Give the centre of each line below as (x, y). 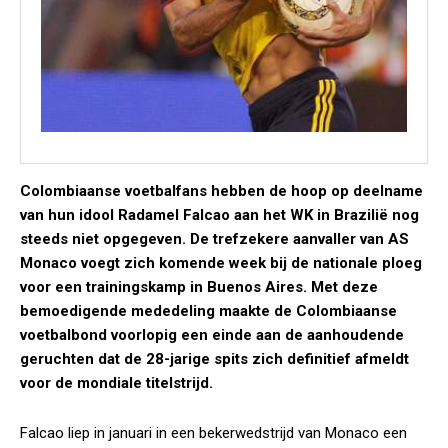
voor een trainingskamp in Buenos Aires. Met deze (199, 287)
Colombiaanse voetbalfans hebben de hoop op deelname (221, 191)
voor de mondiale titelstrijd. (116, 383)
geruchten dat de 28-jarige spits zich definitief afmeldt (214, 359)
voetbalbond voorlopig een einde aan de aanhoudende (212, 335)
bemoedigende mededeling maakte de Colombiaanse (208, 311)
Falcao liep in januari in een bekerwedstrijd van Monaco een (213, 433)
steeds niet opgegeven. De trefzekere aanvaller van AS (214, 239)
